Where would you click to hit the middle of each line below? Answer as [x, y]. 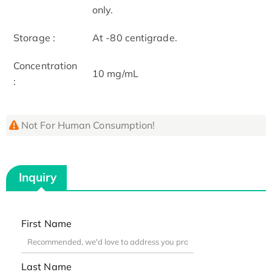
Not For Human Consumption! [88, 125]
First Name [46, 224]
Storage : [34, 37]
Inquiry [38, 177]
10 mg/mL [115, 73]
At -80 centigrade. [135, 37]
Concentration [46, 65]
